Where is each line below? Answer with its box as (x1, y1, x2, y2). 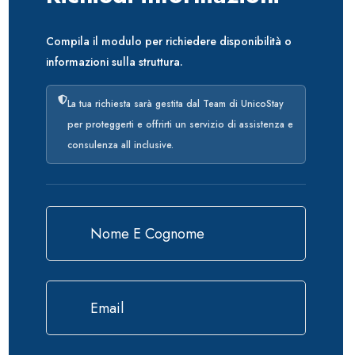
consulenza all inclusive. (67, 138, 174, 152)
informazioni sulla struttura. (46, 54, 183, 70)
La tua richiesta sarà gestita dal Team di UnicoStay (67, 97, 284, 111)
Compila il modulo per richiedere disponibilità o (46, 33, 292, 49)
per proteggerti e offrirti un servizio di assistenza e (67, 117, 293, 132)
